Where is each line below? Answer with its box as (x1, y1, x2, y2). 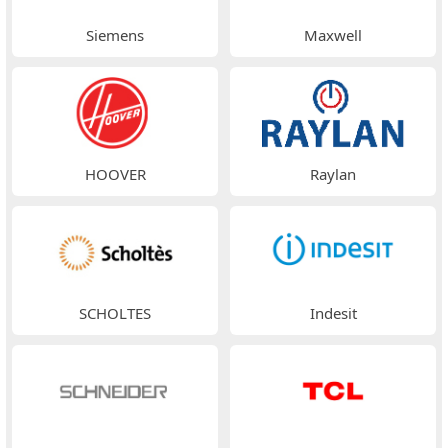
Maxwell (304, 24, 362, 45)
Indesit (309, 303, 357, 324)
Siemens (86, 24, 144, 45)
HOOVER (84, 163, 146, 184)
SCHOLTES (79, 303, 151, 324)
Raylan (310, 163, 356, 184)
